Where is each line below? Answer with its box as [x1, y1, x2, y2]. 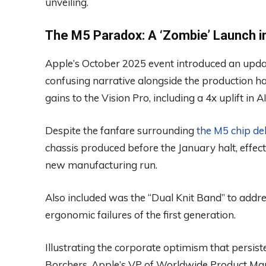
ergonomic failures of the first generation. [45, 208, 236, 221]
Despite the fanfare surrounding [45, 123, 197, 137]
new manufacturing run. [45, 158, 157, 171]
